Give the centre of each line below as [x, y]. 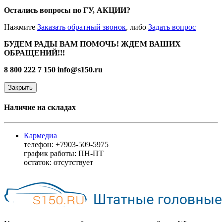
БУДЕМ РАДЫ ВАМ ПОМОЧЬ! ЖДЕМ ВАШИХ [92, 44]
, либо [137, 27]
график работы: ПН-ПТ [64, 154]
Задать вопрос [172, 27]
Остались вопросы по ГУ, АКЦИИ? [67, 10]
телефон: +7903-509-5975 [66, 145]
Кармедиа [40, 136]
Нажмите [21, 27]
